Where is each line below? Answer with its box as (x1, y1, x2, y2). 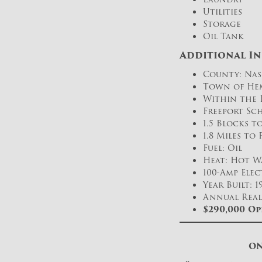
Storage (203, 18, 241, 30)
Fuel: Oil (203, 142, 242, 154)
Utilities (203, 5, 242, 18)
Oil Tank (203, 30, 244, 43)
